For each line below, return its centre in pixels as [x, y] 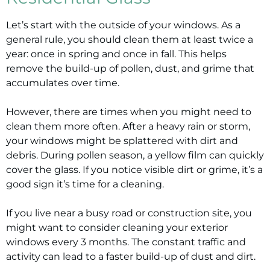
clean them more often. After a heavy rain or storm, [128, 126]
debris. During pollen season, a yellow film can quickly [135, 155]
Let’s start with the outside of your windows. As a [123, 25]
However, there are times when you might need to [129, 112]
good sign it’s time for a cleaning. [85, 184]
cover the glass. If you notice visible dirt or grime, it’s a [134, 170]
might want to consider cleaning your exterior [117, 228]
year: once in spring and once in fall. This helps [116, 54]
